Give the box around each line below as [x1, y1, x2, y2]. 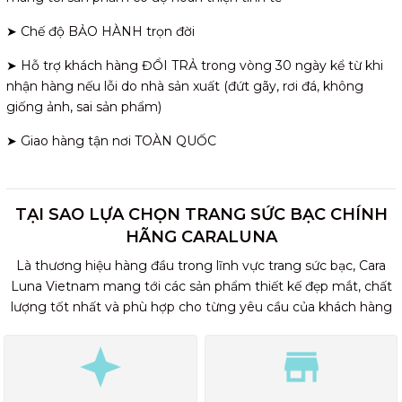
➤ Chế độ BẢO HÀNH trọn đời [6, 22, 198, 39]
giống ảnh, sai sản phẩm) [6, 98, 162, 115]
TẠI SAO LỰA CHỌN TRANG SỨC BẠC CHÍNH [14, 204, 388, 224]
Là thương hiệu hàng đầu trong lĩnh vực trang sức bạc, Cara [16, 257, 386, 274]
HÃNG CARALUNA [125, 226, 277, 247]
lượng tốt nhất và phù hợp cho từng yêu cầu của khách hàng [10, 298, 392, 315]
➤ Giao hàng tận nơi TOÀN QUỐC [6, 132, 216, 149]
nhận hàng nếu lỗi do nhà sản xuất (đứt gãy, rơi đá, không [6, 77, 363, 94]
